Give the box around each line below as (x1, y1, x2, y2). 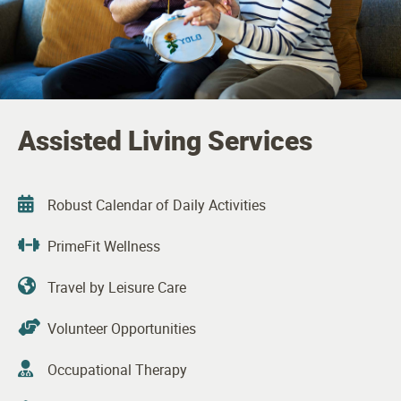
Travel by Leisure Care (47, 277, 186, 297)
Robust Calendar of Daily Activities (47, 194, 266, 215)
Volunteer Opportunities (47, 318, 196, 338)
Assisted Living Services (18, 121, 312, 158)
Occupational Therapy (47, 359, 187, 380)
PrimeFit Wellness (47, 235, 160, 256)
